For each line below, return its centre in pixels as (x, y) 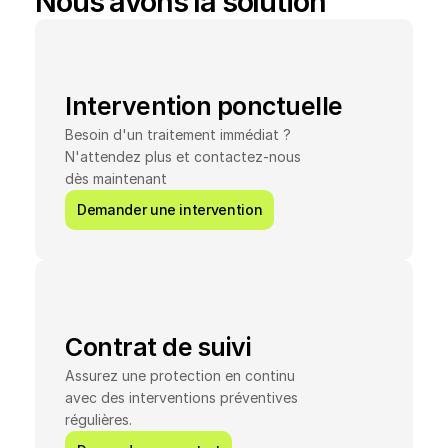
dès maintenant (116, 178)
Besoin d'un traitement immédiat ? (178, 134)
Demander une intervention (170, 209)
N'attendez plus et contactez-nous (183, 156)
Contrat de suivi (158, 347)
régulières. (98, 419)
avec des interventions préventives (181, 397)
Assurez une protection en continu (180, 375)
